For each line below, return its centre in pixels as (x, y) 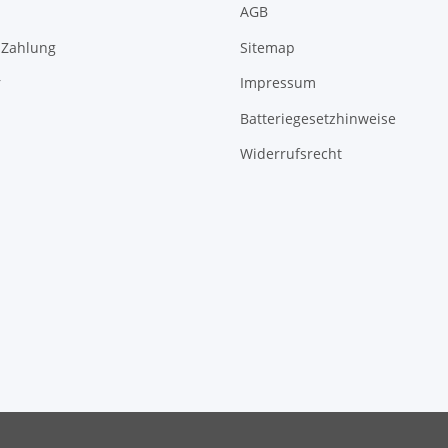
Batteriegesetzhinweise (318, 118)
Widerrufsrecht (291, 153)
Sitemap (267, 47)
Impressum (278, 83)
